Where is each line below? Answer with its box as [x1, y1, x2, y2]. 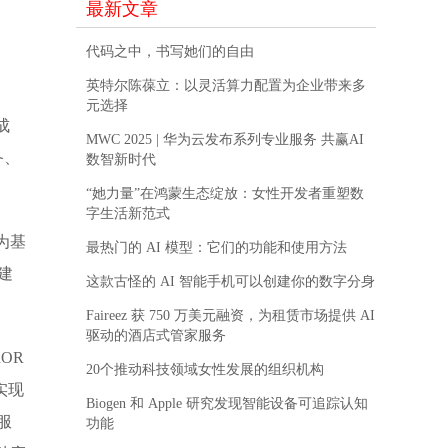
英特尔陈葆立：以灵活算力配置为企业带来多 [86, 78, 366, 94]
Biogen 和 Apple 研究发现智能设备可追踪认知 [86, 396, 368, 412]
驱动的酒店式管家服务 [86, 328, 226, 344]
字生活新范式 [86, 206, 170, 222]
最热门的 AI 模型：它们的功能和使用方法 [86, 240, 347, 256]
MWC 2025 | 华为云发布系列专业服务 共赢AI [86, 132, 364, 148]
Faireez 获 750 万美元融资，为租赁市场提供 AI [86, 308, 375, 324]
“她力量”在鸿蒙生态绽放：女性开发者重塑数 [86, 186, 364, 202]
